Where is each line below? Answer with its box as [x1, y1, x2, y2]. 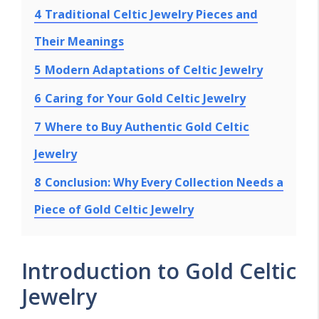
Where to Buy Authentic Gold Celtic [45, 118, 249, 135]
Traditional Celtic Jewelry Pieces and [45, 6, 258, 22]
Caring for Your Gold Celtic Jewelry [45, 90, 246, 106]
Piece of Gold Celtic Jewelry [34, 201, 194, 217]
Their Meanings [34, 33, 124, 49]
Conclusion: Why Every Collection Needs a [45, 174, 283, 190]
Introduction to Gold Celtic [21, 256, 296, 286]
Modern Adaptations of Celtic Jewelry [45, 61, 263, 78]
